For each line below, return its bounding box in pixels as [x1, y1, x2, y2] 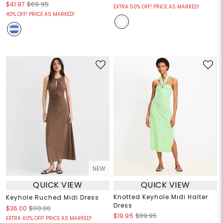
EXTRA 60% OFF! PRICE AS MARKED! [5, 214, 92, 222]
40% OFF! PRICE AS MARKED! [5, 10, 75, 18]
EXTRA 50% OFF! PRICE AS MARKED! [113, 2, 199, 10]
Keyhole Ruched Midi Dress [5, 193, 99, 202]
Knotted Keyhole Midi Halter [113, 192, 208, 201]
